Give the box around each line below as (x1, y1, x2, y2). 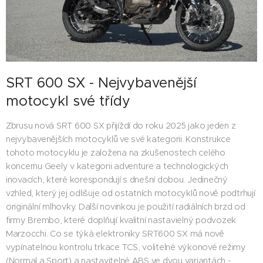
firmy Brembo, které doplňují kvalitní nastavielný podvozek (6, 215, 237, 226)
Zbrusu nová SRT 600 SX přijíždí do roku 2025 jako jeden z (6, 120, 236, 131)
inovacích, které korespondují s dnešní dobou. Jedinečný (6, 174, 228, 186)
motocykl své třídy (6, 92, 130, 110)
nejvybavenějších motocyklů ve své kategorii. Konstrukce (6, 134, 231, 145)
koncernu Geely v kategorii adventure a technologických (6, 161, 229, 172)
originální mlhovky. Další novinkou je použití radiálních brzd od (6, 201, 245, 213)
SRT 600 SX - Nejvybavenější (6, 74, 197, 92)
